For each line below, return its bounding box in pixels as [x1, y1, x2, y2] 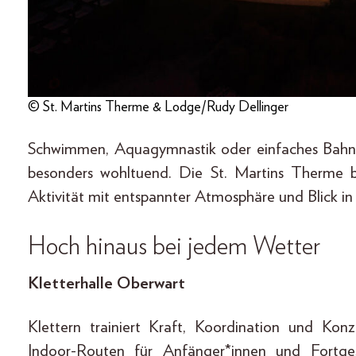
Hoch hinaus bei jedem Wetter [28, 234, 320, 260]
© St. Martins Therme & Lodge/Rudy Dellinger [28, 100, 288, 115]
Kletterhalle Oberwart [28, 275, 185, 292]
